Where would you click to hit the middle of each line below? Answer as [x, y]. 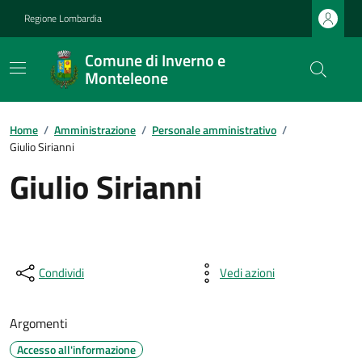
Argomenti [39, 323]
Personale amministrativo [214, 130]
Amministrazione [95, 130]
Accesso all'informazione [76, 349]
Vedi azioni [247, 273]
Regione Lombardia [63, 18]
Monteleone [127, 78]
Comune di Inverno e [156, 60]
